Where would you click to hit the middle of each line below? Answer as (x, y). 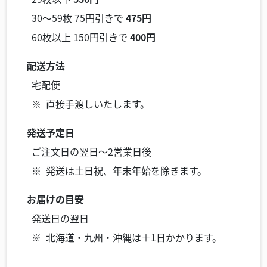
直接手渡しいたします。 (98, 104)
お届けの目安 (55, 199)
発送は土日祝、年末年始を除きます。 (126, 170)
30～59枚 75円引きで (79, 18)
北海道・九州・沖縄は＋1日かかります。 (134, 237)
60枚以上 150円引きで (81, 37)
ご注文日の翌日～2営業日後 (91, 151)
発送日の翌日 (60, 218)
